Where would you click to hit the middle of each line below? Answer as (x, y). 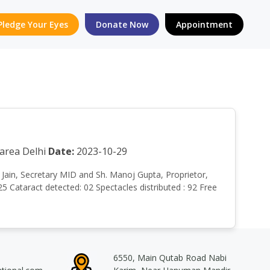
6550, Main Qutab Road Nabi (170, 258)
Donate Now (122, 24)
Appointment (204, 24)
